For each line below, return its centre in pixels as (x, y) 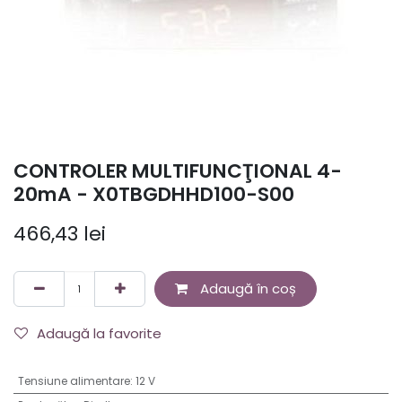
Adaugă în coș (246, 289)
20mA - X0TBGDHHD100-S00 (154, 195)
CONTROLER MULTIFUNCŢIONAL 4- (178, 171)
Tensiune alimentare (74, 381)
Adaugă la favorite (99, 334)
